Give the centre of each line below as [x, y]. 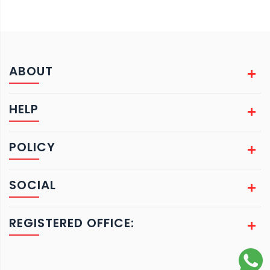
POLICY [32, 147]
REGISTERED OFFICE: [72, 223]
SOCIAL [33, 185]
